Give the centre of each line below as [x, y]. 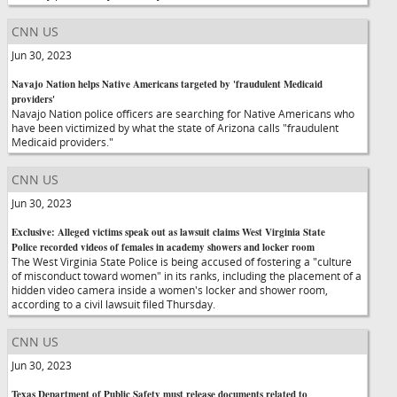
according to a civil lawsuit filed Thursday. [113, 304]
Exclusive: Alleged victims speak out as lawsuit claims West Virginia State [168, 232]
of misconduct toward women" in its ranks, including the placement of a [187, 276]
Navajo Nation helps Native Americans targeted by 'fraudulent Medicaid [167, 84]
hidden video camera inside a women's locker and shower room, [170, 290]
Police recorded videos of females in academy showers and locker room [163, 247]
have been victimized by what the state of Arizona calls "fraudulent [175, 128]
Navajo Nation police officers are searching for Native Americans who [183, 113]
